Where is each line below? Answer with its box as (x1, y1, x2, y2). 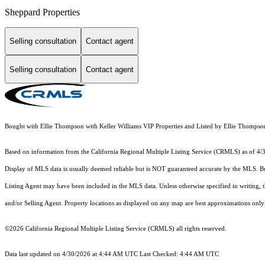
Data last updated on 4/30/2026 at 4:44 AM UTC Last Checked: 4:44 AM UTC (5, 251, 219, 258)
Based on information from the (5, 148, 91, 156)
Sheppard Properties (5, 7, 80, 17)
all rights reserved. (174, 225, 227, 232)
